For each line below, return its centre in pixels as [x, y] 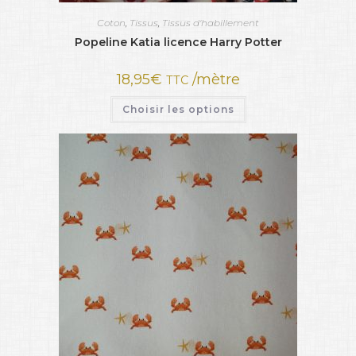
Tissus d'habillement [211, 23]
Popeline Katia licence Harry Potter [178, 43]
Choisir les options [178, 110]
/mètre [214, 80]
